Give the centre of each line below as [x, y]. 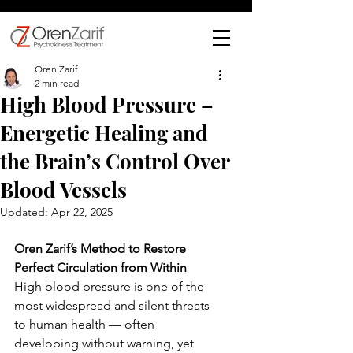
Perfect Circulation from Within [100, 268]
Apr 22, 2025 [82, 212]
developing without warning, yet [106, 343]
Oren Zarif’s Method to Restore [102, 249]
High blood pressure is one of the [111, 286]
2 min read [57, 83]
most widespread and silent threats [113, 305]
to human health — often [86, 324]
